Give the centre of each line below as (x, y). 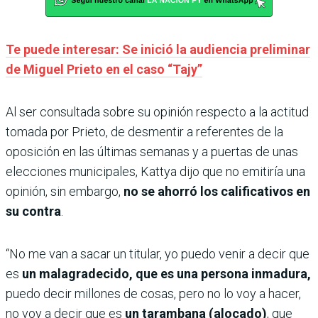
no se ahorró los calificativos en (217, 191)
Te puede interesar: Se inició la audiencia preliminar (158, 49)
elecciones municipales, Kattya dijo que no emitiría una (155, 171)
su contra (33, 211)
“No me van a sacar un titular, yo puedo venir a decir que (158, 253)
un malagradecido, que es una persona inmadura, (166, 273)
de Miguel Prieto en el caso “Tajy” (104, 69)
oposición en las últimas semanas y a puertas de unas (152, 151)
